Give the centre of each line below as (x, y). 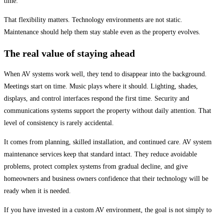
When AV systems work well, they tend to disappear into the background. (105, 74)
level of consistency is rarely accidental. (59, 123)
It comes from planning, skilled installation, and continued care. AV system (108, 142)
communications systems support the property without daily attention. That (108, 111)
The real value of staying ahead (69, 53)
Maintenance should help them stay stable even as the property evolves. (102, 32)
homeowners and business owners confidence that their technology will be (106, 179)
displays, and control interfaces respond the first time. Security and (97, 99)
